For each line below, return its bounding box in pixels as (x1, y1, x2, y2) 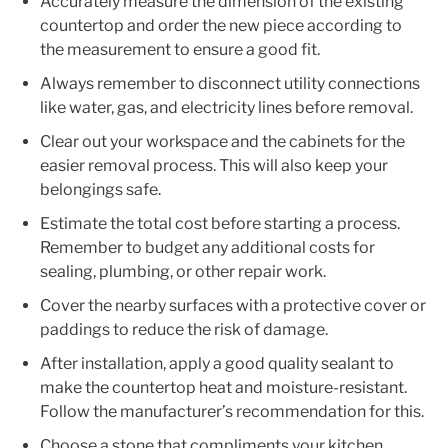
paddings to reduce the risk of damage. (40, 320, 328, 340)
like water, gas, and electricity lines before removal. (40, 98, 413, 118)
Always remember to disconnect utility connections (40, 74, 420, 94)
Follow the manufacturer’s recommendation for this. (40, 402, 424, 422)
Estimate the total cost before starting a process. (40, 214, 400, 234)
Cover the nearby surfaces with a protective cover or (40, 296, 426, 316)
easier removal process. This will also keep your (40, 156, 388, 176)
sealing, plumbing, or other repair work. (40, 262, 326, 282)
